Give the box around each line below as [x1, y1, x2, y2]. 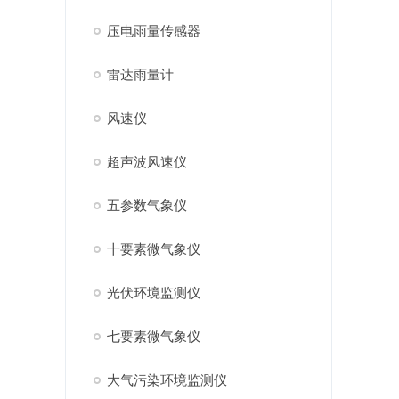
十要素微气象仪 [106, 241, 200, 256]
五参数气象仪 [106, 198, 187, 213]
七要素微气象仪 [106, 329, 200, 344]
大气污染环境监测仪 [106, 372, 227, 387]
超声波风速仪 [106, 154, 187, 169]
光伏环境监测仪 [106, 285, 200, 300]
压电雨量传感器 [106, 23, 200, 38]
